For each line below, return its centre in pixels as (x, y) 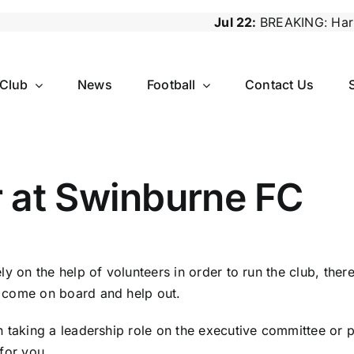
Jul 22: (151, 22)
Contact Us (279, 85)
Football (171, 85)
